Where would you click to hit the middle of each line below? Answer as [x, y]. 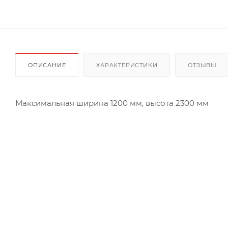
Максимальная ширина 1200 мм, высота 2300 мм [112, 103]
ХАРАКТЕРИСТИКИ [127, 65]
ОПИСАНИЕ [47, 65]
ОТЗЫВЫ [203, 65]
